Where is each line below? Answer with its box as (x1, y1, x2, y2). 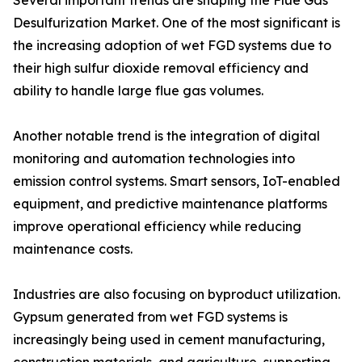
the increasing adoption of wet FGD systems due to (13, 37, 331, 54)
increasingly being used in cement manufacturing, (13, 331, 325, 348)
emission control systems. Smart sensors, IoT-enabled (13, 173, 340, 190)
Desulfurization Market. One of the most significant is (13, 15, 340, 32)
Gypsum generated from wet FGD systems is (13, 309, 288, 326)
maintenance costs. (13, 241, 133, 258)
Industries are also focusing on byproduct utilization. (13, 286, 340, 303)
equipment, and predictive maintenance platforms (13, 196, 327, 213)
